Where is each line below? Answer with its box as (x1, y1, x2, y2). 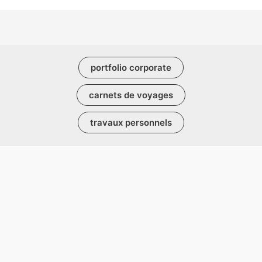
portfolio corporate (90, 61, 171, 73)
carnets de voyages (88, 89, 173, 101)
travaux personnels (89, 116, 172, 128)
